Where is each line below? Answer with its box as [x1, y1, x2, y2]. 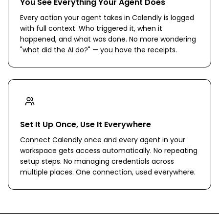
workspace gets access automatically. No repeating [20, 146, 197, 155]
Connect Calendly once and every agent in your [20, 135, 185, 145]
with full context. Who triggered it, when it [20, 23, 162, 33]
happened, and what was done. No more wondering [20, 34, 196, 44]
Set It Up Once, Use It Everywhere [20, 119, 151, 130]
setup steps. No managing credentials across [20, 156, 174, 166]
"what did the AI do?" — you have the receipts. [20, 45, 177, 55]
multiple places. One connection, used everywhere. [20, 167, 196, 177]
